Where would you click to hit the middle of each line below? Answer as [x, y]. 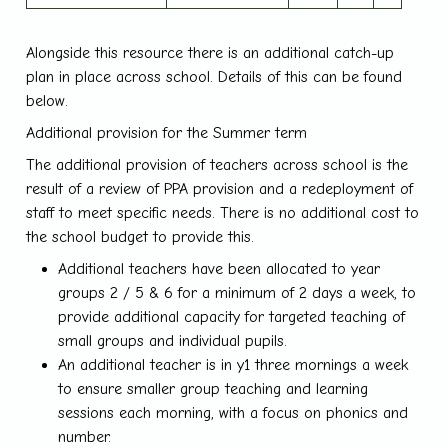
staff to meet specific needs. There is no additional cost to [223, 212]
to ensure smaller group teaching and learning [213, 388]
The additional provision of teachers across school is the [217, 164]
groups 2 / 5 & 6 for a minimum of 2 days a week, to [237, 292]
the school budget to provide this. [140, 236]
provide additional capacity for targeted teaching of [232, 316]
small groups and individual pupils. [173, 340]
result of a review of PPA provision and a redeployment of [220, 188]
